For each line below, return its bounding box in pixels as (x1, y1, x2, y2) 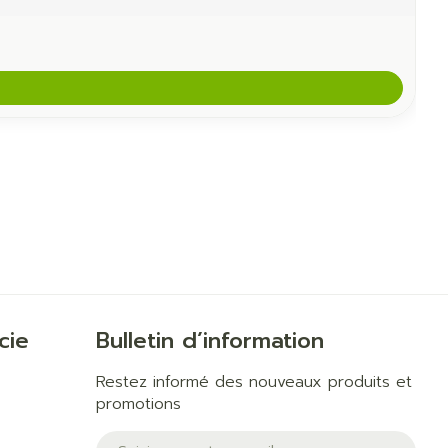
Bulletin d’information (96, 324, 325, 357)
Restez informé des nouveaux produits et (96, 370, 413, 394)
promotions (96, 392, 182, 416)
